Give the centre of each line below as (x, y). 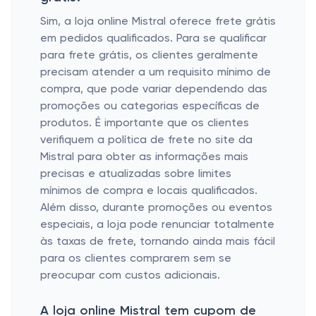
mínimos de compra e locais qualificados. (149, 191)
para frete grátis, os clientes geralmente (149, 56)
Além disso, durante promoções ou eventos (156, 208)
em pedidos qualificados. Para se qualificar (153, 39)
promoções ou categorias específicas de (150, 107)
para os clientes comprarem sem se (136, 259)
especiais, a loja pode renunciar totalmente (157, 225)
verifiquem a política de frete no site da (146, 140)
